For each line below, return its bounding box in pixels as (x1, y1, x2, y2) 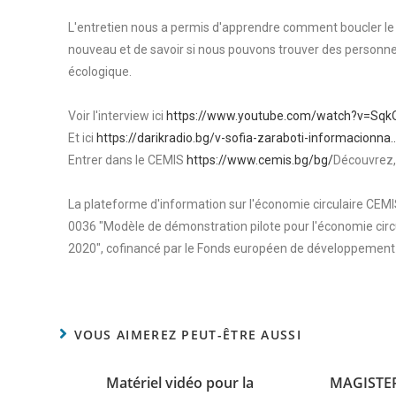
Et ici (68, 131, 97, 145)
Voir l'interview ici (68, 109, 167, 123)
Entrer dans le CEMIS (68, 153, 187, 167)
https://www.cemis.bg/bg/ (187, 153, 334, 167)
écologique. (68, 65, 133, 79)
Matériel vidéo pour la (105, 373, 254, 392)
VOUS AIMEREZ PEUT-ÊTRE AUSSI (73, 326, 301, 343)
